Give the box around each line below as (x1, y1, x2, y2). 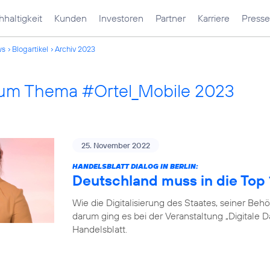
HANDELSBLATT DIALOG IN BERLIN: (72, 162, 198, 171)
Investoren (99, 12, 143, 24)
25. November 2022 (81, 140, 150, 150)
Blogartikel (12, 44, 48, 54)
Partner (155, 12, 186, 24)
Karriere (198, 12, 230, 24)
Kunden (54, 12, 87, 24)
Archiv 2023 (55, 44, 95, 54)
